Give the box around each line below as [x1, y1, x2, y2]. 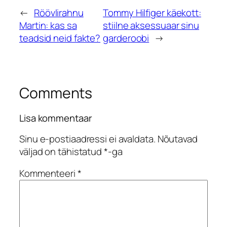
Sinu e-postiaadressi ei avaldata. [19, 132, 156, 145]
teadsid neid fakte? [19, 31, 101, 45]
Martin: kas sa [19, 18, 77, 32]
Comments [19, 83, 93, 103]
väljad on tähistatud [19, 144, 104, 158]
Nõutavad [157, 132, 198, 145]
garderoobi [103, 31, 149, 45]
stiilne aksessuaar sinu [103, 18, 199, 32]
